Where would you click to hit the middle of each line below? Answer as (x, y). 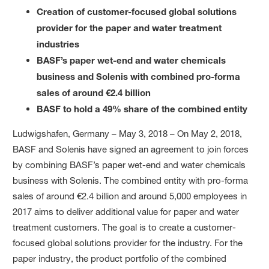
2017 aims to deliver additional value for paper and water (126, 211)
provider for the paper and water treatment (129, 27)
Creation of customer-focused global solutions (137, 11)
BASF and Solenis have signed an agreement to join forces (131, 149)
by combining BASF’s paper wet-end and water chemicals (129, 165)
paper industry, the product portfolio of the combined (120, 258)
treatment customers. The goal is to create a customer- (125, 227)
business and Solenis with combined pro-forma (139, 76)
